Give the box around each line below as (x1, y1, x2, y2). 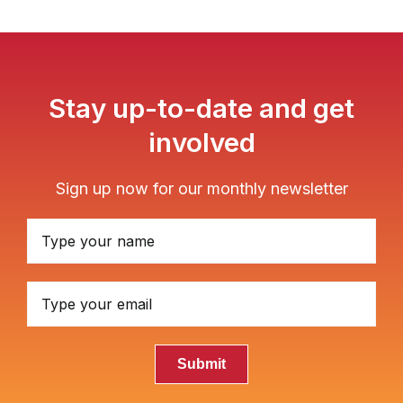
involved (148, 126, 255, 159)
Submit (177, 356, 226, 372)
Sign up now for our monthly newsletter (55, 179, 348, 199)
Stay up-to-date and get (49, 92, 354, 125)
